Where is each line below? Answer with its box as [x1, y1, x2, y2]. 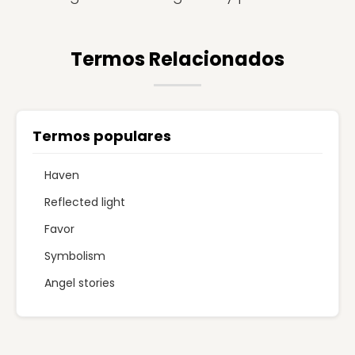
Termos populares [32, 126, 171, 146]
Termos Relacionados [71, 46, 284, 72]
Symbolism [44, 248, 105, 264]
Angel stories [44, 275, 115, 291]
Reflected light [44, 194, 125, 210]
